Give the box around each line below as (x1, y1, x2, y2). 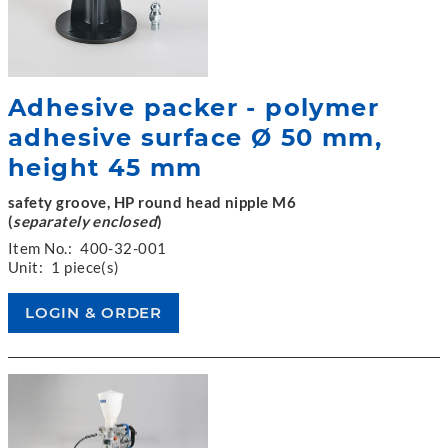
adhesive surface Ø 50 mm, (8, 122, 382, 152)
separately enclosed (13, 211, 158, 230)
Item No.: (8, 238, 73, 257)
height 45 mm (8, 152, 203, 182)
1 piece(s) (51, 257, 120, 276)
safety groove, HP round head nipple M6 (8, 192, 297, 211)
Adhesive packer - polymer (8, 92, 379, 122)
